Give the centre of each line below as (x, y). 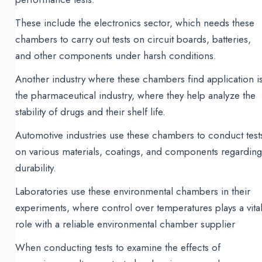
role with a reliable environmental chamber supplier (125, 224)
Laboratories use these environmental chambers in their (133, 192)
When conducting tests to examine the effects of (118, 248)
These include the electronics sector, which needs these (135, 23)
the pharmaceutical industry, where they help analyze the (136, 96)
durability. (36, 168)
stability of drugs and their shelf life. (91, 112)
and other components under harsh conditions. (116, 56)
